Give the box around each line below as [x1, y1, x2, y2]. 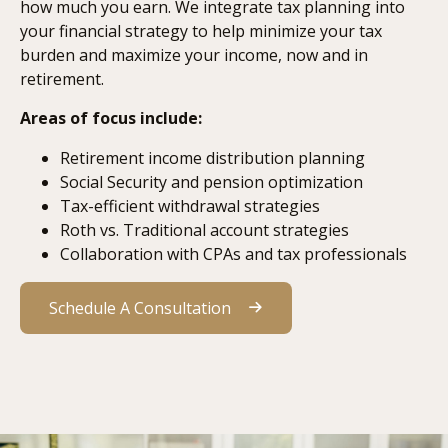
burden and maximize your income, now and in [20, 44, 368, 67]
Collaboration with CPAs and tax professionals [60, 243, 407, 266]
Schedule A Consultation [49, 297, 231, 320]
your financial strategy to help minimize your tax [20, 20, 382, 43]
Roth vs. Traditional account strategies [60, 219, 349, 242]
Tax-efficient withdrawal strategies [60, 195, 320, 218]
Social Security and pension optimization [60, 171, 363, 194]
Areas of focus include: [20, 107, 202, 130]
